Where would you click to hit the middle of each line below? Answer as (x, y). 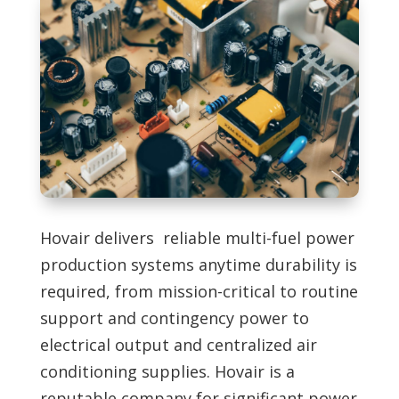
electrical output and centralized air (178, 344)
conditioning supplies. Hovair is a (167, 371)
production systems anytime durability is (198, 264)
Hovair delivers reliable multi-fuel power (197, 237)
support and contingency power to (174, 318)
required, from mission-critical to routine (199, 291)
